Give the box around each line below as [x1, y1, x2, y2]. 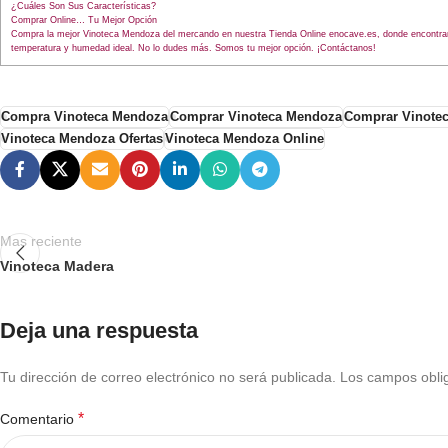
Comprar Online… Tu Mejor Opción [11, 14, 157, 25]
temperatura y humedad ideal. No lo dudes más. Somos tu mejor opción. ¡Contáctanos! [11, 42, 376, 53]
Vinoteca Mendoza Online [165, 131, 324, 146]
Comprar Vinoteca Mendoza [170, 109, 342, 124]
